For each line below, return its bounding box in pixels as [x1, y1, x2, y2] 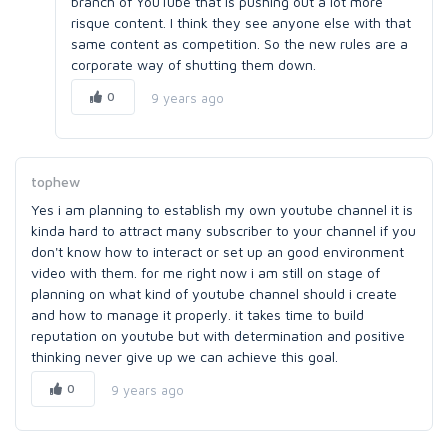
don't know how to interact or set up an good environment [31, 243, 404, 260]
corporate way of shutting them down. [71, 56, 316, 73]
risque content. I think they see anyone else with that [71, 14, 411, 31]
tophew [31, 173, 80, 190]
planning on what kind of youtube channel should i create [31, 285, 397, 302]
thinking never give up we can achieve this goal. [31, 348, 338, 365]
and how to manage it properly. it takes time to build [31, 306, 364, 323]
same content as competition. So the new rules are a [71, 35, 408, 52]
